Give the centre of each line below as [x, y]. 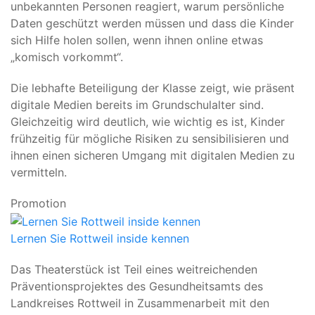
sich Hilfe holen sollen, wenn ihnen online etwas [137, 40]
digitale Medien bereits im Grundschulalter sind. [137, 105]
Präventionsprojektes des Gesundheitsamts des [137, 286]
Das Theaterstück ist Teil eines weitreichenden [134, 269]
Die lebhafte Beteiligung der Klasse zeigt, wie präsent [153, 88]
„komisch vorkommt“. [67, 57]
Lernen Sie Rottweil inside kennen [100, 238]
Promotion [38, 204]
